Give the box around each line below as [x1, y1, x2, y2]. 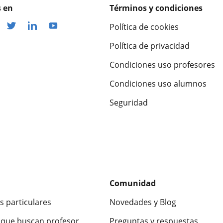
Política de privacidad [110, 40, 190, 51]
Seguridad [110, 97, 148, 108]
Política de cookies [110, 21, 179, 32]
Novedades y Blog [110, 196, 176, 208]
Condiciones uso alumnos [110, 78, 207, 89]
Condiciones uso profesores [110, 59, 215, 70]
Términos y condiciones [110, 2, 203, 13]
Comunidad [110, 177, 156, 189]
